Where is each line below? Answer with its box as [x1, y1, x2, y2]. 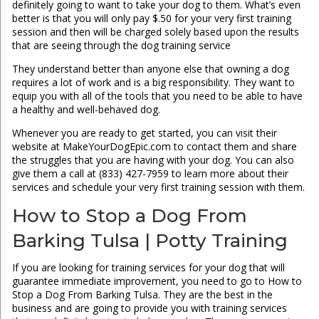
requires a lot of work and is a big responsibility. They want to [11, 75, 295, 90]
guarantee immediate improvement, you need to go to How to [11, 274, 302, 288]
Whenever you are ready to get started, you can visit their [11, 126, 277, 140]
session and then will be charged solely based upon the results [11, 25, 299, 39]
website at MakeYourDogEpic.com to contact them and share [11, 140, 297, 154]
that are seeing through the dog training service [11, 38, 231, 53]
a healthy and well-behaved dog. [11, 103, 160, 117]
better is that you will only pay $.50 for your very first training [11, 11, 291, 26]
